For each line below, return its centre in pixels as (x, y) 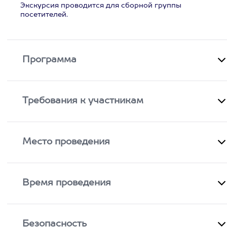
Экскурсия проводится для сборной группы (101, 6)
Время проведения (67, 183)
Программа (50, 60)
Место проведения (66, 142)
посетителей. (44, 15)
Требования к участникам (83, 101)
